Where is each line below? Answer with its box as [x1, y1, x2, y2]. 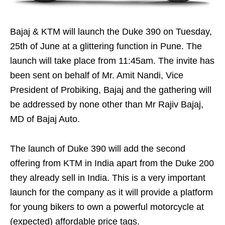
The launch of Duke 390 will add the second [10, 144, 185, 154]
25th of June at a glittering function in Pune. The [10, 41, 202, 52]
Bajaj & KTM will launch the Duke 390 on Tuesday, [10, 27, 212, 37]
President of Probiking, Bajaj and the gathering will [10, 85, 211, 95]
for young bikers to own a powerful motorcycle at [10, 202, 204, 212]
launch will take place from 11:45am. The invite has [10, 56, 214, 66]
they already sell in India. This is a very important [10, 173, 205, 183]
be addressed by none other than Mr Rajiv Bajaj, [10, 99, 203, 110]
